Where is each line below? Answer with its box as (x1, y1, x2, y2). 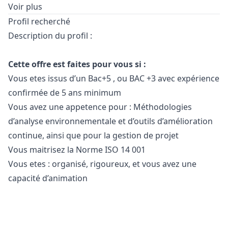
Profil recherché (8, 16, 70, 27)
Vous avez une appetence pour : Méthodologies (8, 101, 192, 112)
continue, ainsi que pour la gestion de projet (8, 130, 179, 141)
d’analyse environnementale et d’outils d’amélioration (8, 116, 213, 127)
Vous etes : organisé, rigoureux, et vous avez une (8, 158, 196, 169)
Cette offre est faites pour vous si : (8, 59, 146, 70)
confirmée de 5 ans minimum (8, 87, 121, 98)
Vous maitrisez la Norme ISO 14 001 (8, 144, 146, 155)
